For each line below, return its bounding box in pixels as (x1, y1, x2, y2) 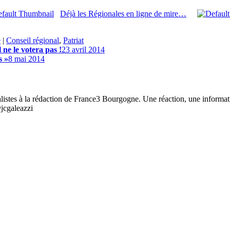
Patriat (63, 35, 84, 45)
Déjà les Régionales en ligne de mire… (60, 9, 186, 18)
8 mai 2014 (8, 54, 45, 63)
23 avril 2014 (62, 45, 105, 54)
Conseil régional (6, 35, 59, 45)
